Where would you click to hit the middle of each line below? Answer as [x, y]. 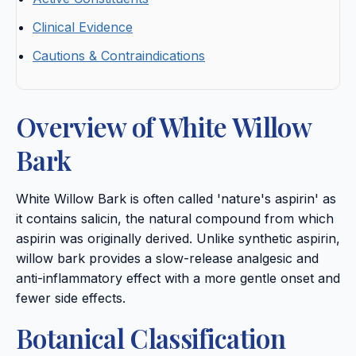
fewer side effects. [71, 298]
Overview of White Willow [164, 127]
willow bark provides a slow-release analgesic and [167, 259]
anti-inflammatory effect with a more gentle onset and [178, 279]
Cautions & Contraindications [119, 56]
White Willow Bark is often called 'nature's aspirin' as [176, 199]
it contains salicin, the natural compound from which [175, 219]
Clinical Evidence [83, 27]
